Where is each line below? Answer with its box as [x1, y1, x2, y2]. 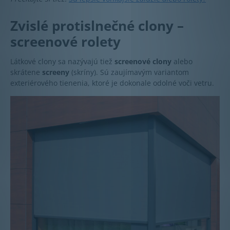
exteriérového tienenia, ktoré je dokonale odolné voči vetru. [10, 78, 214, 88]
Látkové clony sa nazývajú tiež [10, 56, 114, 66]
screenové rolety [10, 32, 121, 51]
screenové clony [114, 56, 171, 66]
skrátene [10, 67, 42, 77]
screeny [42, 67, 69, 77]
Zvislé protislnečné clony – [10, 16, 184, 35]
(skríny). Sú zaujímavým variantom [69, 67, 189, 77]
